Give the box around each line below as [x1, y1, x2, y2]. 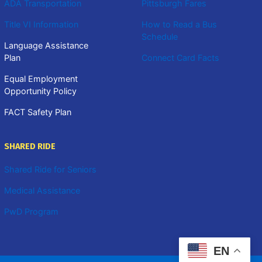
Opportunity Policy [4, 85, 77, 96]
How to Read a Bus [141, 19, 217, 29]
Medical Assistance [4, 185, 80, 195]
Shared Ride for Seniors [4, 164, 96, 174]
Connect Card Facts [141, 52, 219, 63]
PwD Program [4, 206, 58, 216]
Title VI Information [4, 19, 78, 29]
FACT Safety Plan [4, 106, 71, 117]
